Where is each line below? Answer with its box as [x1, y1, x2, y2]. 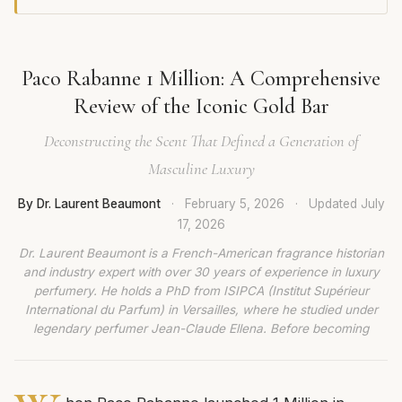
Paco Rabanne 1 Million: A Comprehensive [22, 65, 380, 92]
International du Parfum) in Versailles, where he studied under [24, 301, 378, 317]
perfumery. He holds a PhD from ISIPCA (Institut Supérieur [33, 283, 369, 298]
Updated [308, 196, 361, 211]
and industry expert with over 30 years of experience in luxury [22, 264, 380, 279]
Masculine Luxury [147, 158, 255, 179]
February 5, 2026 [184, 196, 284, 211]
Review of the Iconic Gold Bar [73, 92, 329, 119]
